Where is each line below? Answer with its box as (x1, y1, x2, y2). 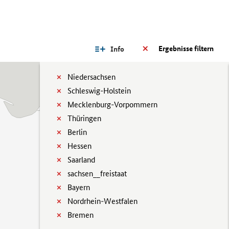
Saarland (67, 155, 95, 165)
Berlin (67, 127, 87, 137)
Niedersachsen (67, 72, 116, 82)
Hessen (67, 141, 91, 151)
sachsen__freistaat (67, 169, 127, 178)
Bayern (67, 182, 90, 192)
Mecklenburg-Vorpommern (67, 100, 157, 109)
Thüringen (67, 113, 101, 123)
